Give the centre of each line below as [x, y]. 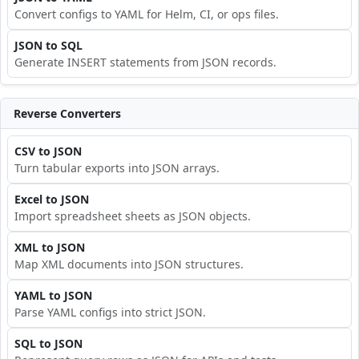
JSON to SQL [48, 45]
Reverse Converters [67, 113]
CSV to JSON [48, 151]
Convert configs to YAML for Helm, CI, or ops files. [147, 14]
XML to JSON [50, 247]
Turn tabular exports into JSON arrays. [117, 167]
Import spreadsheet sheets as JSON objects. [133, 216]
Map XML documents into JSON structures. [129, 264]
